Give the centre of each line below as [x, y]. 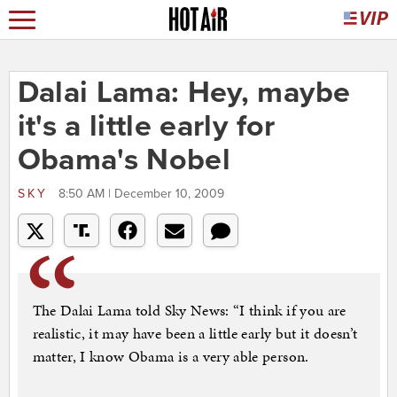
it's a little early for [146, 127]
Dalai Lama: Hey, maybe [184, 93]
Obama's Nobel [124, 160]
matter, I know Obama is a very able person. [171, 357]
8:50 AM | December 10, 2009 [141, 194]
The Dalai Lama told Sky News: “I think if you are [189, 311]
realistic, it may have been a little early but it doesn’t [195, 334]
